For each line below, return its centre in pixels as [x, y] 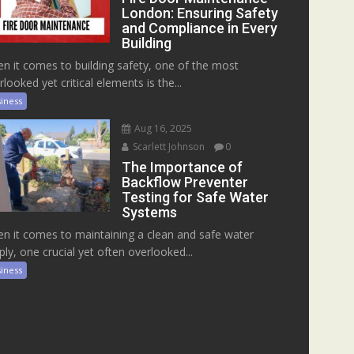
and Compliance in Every [200, 28]
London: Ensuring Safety [200, 13]
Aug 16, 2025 [162, 129]
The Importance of [183, 168]
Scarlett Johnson [168, 147]
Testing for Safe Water [196, 198]
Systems [150, 213]
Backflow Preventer [185, 183]
